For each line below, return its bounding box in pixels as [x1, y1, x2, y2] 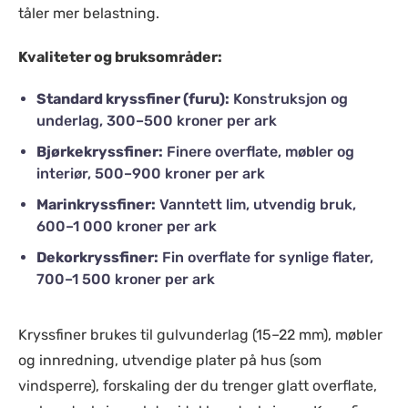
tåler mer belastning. [18, 5, 159, 22]
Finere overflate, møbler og [163, 143, 354, 160]
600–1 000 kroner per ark [36, 218, 217, 235]
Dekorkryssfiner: [36, 249, 158, 266]
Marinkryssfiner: [36, 196, 156, 213]
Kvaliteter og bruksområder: [18, 48, 222, 66]
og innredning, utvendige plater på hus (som [18, 352, 321, 369]
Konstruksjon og [229, 90, 348, 107]
